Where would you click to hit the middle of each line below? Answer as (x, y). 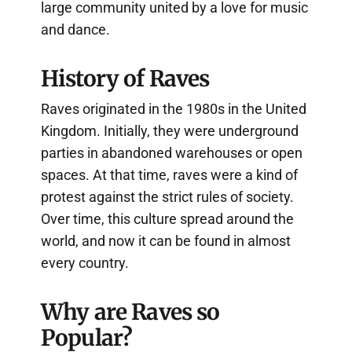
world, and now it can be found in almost (166, 241)
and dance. (75, 30)
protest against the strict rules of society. (167, 197)
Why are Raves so (130, 312)
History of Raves (125, 79)
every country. (85, 263)
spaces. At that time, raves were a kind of (169, 175)
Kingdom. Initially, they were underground (170, 131)
